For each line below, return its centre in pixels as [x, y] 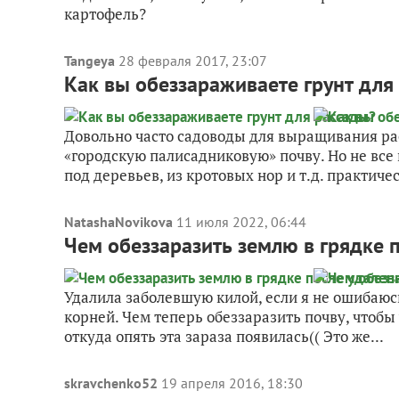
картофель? [105, 14]
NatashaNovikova [118, 222]
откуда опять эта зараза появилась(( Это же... [224, 336]
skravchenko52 [111, 383]
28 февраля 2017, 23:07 [193, 61]
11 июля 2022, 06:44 [241, 222]
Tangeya [90, 61]
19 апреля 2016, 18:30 [232, 383]
